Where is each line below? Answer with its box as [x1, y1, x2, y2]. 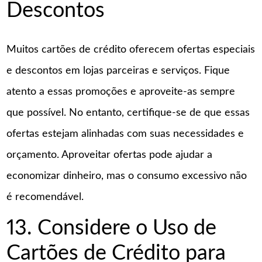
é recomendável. [6, 192, 84, 203]
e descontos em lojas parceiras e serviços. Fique [6, 65, 230, 77]
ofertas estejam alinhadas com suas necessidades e [6, 129, 244, 140]
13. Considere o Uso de [6, 217, 217, 239]
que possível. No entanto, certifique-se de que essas [6, 108, 250, 119]
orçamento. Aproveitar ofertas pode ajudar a [6, 150, 213, 161]
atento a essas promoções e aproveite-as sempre [6, 87, 236, 98]
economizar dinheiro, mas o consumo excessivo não [6, 171, 247, 182]
